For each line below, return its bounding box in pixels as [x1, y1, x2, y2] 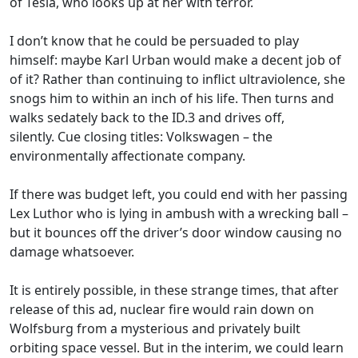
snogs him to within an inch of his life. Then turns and [10, 89, 334, 107]
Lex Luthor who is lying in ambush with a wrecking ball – [10, 204, 348, 222]
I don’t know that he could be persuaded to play [10, 31, 299, 50]
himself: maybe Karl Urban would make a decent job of [10, 50, 341, 69]
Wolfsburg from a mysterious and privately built [10, 319, 300, 337]
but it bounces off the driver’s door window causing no [10, 223, 342, 241]
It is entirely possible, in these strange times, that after [10, 280, 339, 299]
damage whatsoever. [10, 242, 134, 261]
